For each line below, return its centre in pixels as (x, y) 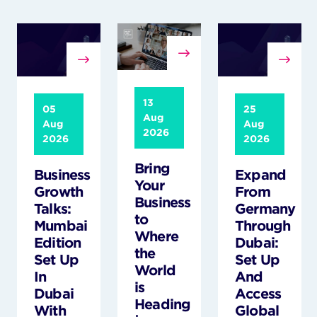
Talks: (53, 209)
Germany (265, 209)
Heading (163, 305)
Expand (261, 175)
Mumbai (61, 226)
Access (258, 294)
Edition (58, 243)
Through (263, 226)
